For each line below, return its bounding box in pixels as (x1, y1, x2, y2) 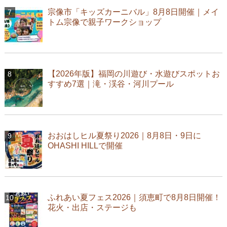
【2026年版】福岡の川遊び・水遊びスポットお (47, 69, 220, 78)
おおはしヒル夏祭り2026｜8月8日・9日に (47, 131, 201, 140)
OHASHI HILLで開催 (47, 141, 123, 150)
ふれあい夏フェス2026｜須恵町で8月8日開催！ (47, 193, 221, 202)
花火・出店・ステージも (47, 203, 137, 212)
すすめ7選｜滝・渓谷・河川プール (47, 79, 174, 88)
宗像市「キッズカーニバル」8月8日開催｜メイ (47, 7, 219, 16)
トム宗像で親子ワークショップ (47, 17, 161, 26)
